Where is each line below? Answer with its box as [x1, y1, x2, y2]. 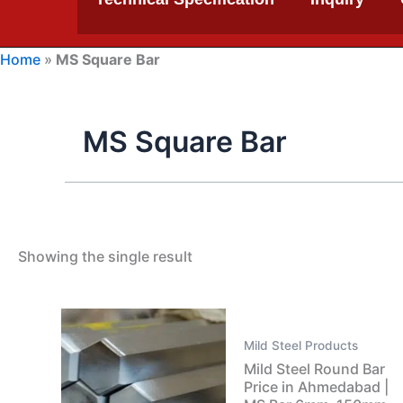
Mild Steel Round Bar [243, 359, 385, 378]
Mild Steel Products [243, 338, 358, 354]
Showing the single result [18, 247, 193, 266]
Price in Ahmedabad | [243, 377, 389, 396]
